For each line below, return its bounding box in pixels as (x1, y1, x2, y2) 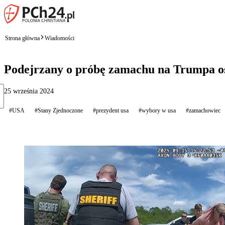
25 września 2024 (4, 87, 54, 95)
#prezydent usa (93, 106, 129, 114)
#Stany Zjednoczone (35, 106, 83, 114)
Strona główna (5, 34, 40, 42)
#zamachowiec (186, 106, 220, 114)
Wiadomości (45, 34, 74, 42)
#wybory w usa (139, 106, 176, 114)
